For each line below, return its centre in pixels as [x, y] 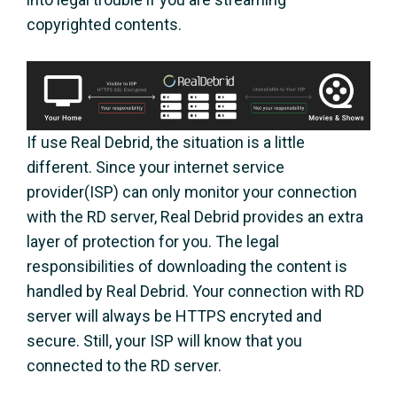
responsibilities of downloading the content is [187, 266]
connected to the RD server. [124, 365]
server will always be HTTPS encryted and [174, 315]
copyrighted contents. [104, 24]
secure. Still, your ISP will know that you [164, 340]
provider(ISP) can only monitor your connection [192, 191]
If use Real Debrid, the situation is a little [166, 142]
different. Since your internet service [156, 167]
